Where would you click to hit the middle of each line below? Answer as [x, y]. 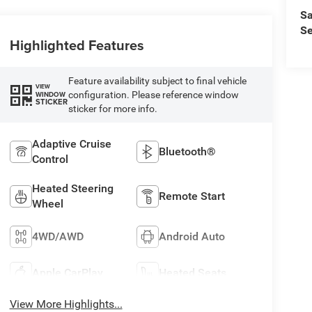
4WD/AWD [57, 236]
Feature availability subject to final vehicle [157, 80]
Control [50, 159]
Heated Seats [193, 272]
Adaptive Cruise [71, 143]
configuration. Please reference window [153, 94]
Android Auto [192, 236]
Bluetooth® [188, 151]
